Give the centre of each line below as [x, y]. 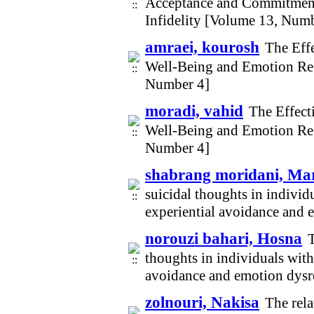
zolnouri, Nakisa [202, 302]
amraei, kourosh [202, 47]
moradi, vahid [194, 111]
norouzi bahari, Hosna [224, 238]
